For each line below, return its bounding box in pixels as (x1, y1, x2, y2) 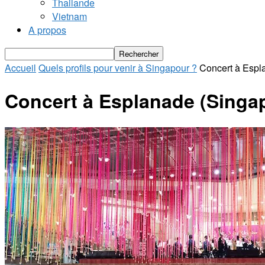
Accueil (5, 61, 36, 75)
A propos (28, 23, 66, 37)
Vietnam (52, 9, 87, 23)
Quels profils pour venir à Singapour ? (38, 61, 197, 75)
